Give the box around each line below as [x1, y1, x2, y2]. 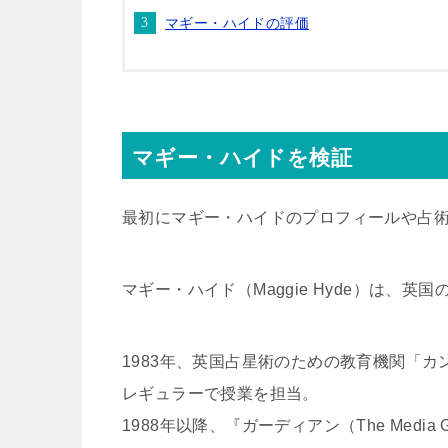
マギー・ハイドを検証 [132, 146, 352, 169]
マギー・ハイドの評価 [165, 15, 309, 31]
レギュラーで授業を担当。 [122, 385, 319, 402]
